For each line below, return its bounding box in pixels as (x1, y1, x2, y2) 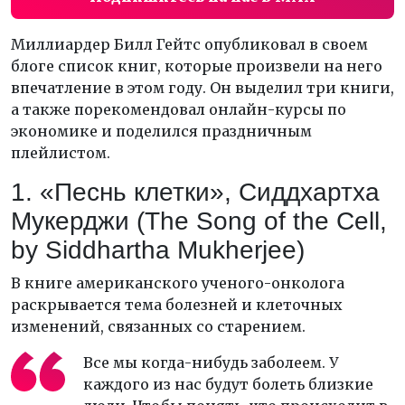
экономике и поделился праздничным (11, 121, 312, 140)
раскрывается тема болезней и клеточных (11, 295, 343, 314)
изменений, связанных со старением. (11, 316, 306, 335)
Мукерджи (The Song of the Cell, (11, 206, 387, 235)
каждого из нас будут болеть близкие (83, 374, 373, 393)
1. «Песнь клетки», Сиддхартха (11, 177, 380, 206)
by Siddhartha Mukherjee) (11, 235, 305, 264)
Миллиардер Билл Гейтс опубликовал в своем (11, 34, 368, 53)
